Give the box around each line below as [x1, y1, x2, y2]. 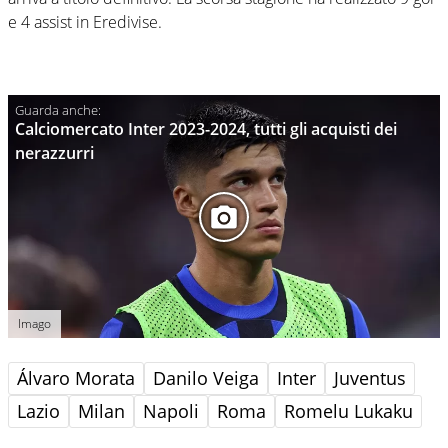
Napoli [143, 399, 199, 424]
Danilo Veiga [153, 366, 259, 391]
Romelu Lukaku [284, 399, 413, 424]
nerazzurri [15, 142, 94, 165]
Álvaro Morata [17, 366, 135, 391]
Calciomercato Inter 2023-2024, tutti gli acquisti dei [15, 118, 397, 141]
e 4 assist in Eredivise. [8, 11, 162, 34]
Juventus [334, 366, 406, 391]
